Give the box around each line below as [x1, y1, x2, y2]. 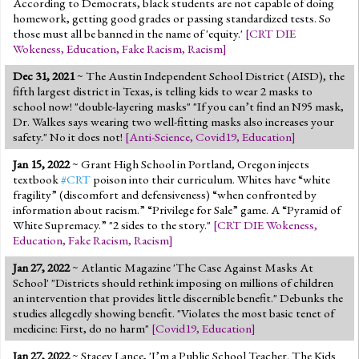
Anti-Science [129, 128, 190, 145]
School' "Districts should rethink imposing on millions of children [13, 274, 333, 291]
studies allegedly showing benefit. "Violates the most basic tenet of [13, 305, 334, 321]
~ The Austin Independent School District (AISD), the [75, 67, 345, 84]
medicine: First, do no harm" [13, 320, 151, 337]
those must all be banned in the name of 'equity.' [13, 25, 245, 42]
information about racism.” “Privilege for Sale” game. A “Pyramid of [13, 201, 341, 218]
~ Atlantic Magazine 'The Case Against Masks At [70, 259, 313, 276]
